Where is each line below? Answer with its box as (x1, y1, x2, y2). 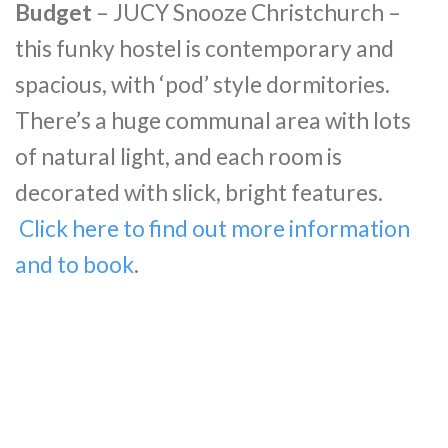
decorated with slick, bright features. (15, 179, 383, 207)
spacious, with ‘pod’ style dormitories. (15, 71, 390, 99)
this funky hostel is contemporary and (15, 35, 394, 63)
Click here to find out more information (19, 215, 410, 243)
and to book (15, 251, 134, 279)
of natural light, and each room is (15, 143, 342, 171)
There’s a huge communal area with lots (15, 107, 411, 135)
